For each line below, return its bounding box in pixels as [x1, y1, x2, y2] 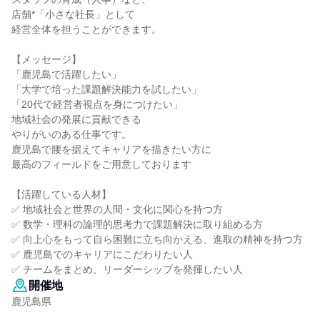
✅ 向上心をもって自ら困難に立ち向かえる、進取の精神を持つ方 [11, 234, 303, 245]
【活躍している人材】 [11, 189, 111, 200]
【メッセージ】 [11, 54, 81, 65]
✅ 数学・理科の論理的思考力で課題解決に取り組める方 [11, 219, 263, 230]
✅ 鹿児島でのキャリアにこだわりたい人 [11, 249, 193, 260]
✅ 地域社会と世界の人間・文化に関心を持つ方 [11, 204, 223, 215]
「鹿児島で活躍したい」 [11, 69, 121, 80]
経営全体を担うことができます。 [11, 24, 161, 35]
